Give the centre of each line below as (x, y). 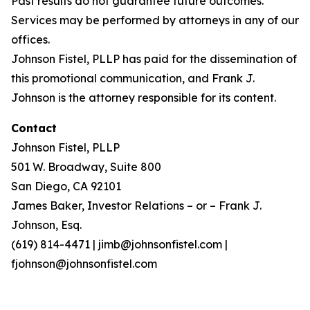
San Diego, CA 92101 (66, 186)
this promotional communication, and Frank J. (133, 78)
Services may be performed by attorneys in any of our (155, 20)
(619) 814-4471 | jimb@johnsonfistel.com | (119, 244)
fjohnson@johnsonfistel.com (84, 264)
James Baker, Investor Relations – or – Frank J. (136, 206)
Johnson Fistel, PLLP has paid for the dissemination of (154, 59)
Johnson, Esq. (46, 225)
